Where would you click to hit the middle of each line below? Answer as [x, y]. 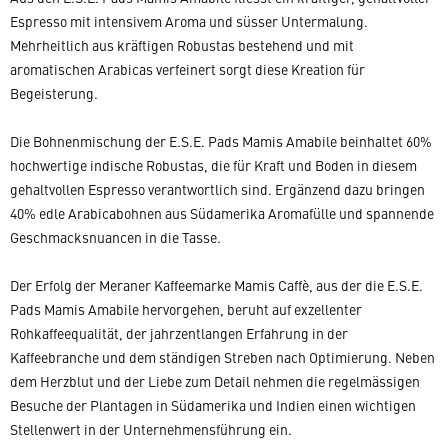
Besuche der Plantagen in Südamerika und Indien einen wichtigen [213, 405]
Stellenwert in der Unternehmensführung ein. [151, 429]
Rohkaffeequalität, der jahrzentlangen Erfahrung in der [179, 333]
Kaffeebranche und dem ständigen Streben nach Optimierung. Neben [222, 357]
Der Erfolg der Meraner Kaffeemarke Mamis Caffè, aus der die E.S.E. [216, 285]
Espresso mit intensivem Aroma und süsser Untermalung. [189, 21]
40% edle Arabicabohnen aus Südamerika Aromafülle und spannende [222, 213]
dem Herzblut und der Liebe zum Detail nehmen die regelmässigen [215, 381]
